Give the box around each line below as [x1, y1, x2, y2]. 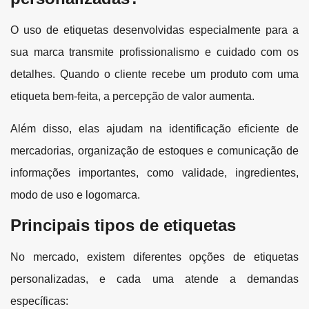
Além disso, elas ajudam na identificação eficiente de [10, 122, 299, 134]
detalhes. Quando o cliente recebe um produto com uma [10, 68, 299, 81]
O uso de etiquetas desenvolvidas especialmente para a [10, 24, 299, 37]
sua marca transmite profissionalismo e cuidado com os [10, 46, 299, 59]
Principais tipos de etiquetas [10, 216, 236, 235]
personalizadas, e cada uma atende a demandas [10, 273, 299, 286]
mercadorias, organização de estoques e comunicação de [10, 144, 299, 157]
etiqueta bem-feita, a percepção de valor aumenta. [10, 90, 255, 103]
